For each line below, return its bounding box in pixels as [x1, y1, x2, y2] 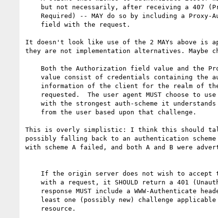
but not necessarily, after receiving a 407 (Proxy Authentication [25, 3, 41, 11]
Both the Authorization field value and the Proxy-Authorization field [25, 64, 41, 72]
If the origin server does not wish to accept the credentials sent [25, 169, 41, 177]
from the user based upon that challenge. [25, 108, 41, 116]
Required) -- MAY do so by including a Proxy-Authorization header [25, 12, 41, 19]
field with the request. [25, 20, 41, 28]
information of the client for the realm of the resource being [25, 82, 41, 90]
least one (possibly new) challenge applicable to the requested [25, 196, 41, 203]
